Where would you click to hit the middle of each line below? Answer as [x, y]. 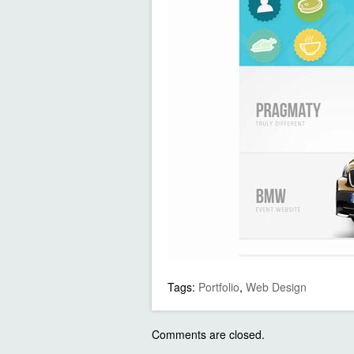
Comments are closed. [208, 334]
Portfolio [219, 287]
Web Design [276, 287]
